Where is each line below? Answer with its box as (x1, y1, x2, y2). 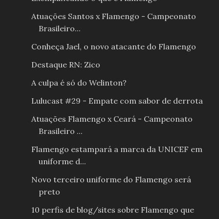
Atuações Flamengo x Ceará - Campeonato (31, 114, 193, 124)
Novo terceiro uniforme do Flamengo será (31, 175, 191, 185)
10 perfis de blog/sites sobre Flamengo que (31, 205, 194, 215)
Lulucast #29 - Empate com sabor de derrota (31, 96, 203, 106)
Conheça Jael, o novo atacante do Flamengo (31, 42, 196, 52)
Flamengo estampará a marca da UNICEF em (31, 144, 202, 154)
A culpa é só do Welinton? (31, 78, 127, 88)
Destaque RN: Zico (31, 60, 100, 70)
